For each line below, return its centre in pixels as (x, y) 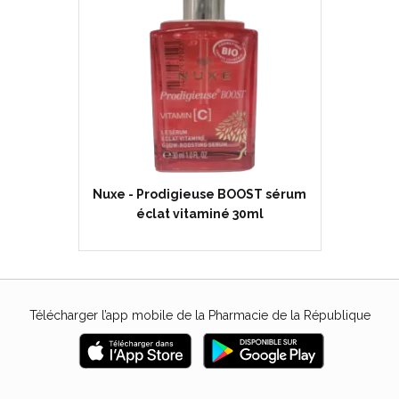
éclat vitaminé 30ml (199, 214)
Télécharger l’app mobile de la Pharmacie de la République (199, 315)
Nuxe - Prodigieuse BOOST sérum (199, 194)
